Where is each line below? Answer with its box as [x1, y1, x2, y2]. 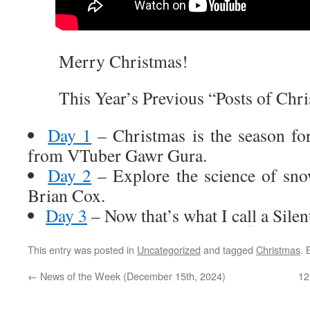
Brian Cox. [28, 183, 105, 207]
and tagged [201, 241, 256, 257]
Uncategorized [137, 241, 201, 257]
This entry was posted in [28, 241, 137, 257]
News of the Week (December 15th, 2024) [37, 268, 226, 283]
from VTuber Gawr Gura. [28, 143, 207, 167]
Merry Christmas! [28, 49, 188, 73]
